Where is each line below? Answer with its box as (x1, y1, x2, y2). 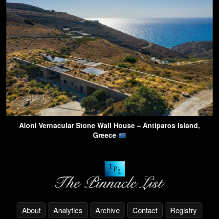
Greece (93, 130, 119, 140)
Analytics (53, 205, 83, 216)
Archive (95, 205, 120, 216)
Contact (132, 205, 157, 216)
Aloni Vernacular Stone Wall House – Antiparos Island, (19, 120, 200, 131)
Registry (170, 205, 197, 216)
